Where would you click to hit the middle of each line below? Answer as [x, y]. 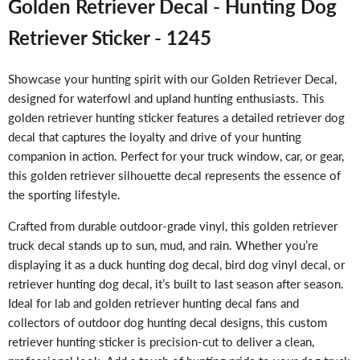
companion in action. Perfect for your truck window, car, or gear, [176, 156]
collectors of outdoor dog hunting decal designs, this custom [168, 323]
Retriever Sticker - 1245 [110, 38]
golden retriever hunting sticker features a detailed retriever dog [176, 118]
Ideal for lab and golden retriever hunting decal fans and [153, 303]
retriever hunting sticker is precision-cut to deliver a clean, [161, 342]
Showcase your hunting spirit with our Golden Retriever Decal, [172, 79]
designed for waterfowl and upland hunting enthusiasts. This [166, 98]
